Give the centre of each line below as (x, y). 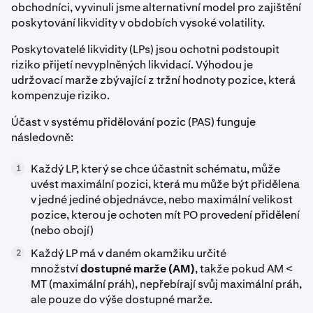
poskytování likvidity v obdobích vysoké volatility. (138, 23)
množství (56, 269)
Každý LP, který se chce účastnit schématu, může (155, 169)
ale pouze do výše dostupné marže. (122, 299)
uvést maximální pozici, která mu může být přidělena (165, 184)
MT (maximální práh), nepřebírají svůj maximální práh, (166, 284)
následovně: (42, 137)
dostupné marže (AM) (138, 269)
